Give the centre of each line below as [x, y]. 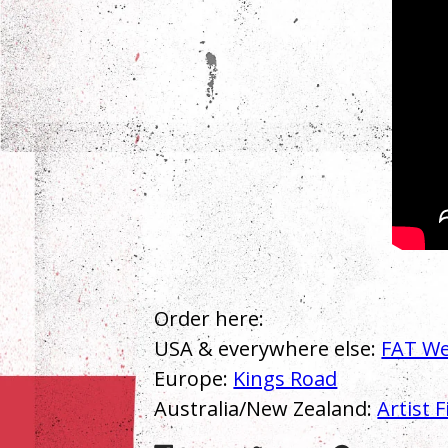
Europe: [194, 378]
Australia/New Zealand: [266, 408]
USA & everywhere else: [268, 348]
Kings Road [285, 378]
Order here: [209, 318]
